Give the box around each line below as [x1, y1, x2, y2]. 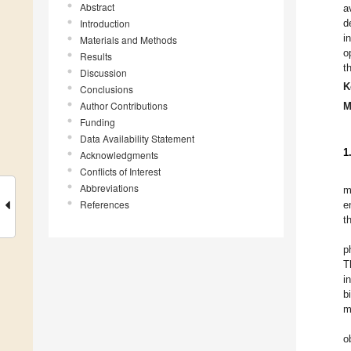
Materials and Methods [80, 33, 177, 47]
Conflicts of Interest [80, 165, 161, 179]
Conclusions [80, 82, 133, 96]
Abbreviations [80, 181, 139, 195]
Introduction [80, 16, 130, 31]
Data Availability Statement [80, 132, 194, 146]
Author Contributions [80, 99, 168, 113]
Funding [80, 115, 115, 129]
